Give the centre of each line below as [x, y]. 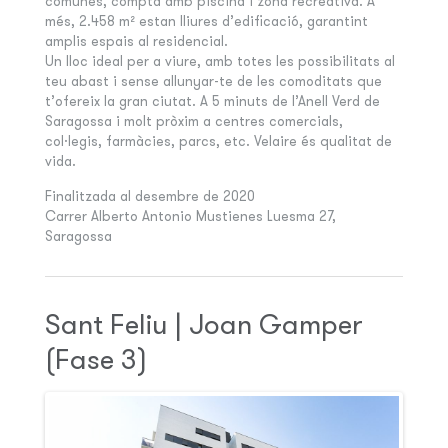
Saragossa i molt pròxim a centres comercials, [193, 120]
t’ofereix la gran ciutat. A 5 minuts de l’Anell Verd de [212, 100]
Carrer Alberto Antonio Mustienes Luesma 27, [190, 215]
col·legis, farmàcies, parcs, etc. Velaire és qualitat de [218, 140]
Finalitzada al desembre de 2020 [149, 195]
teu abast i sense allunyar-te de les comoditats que [213, 80]
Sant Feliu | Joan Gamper [203, 323]
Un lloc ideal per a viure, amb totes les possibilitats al [219, 60]
